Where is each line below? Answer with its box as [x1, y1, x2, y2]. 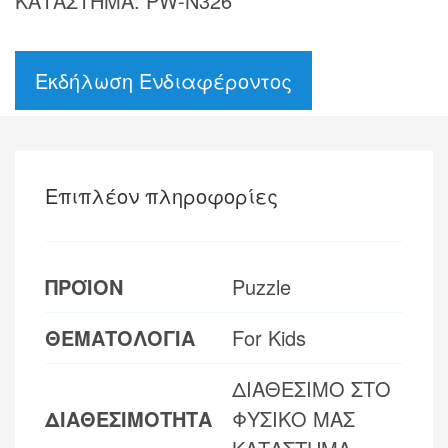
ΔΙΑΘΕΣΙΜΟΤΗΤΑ [45, 403, 212, 433]
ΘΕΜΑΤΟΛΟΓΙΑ [45, 322, 195, 352]
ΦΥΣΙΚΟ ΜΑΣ [232, 403, 355, 433]
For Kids [232, 322, 306, 352]
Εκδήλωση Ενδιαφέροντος [35, 65, 292, 95]
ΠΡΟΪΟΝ [45, 271, 123, 301]
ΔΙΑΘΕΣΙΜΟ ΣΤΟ [232, 373, 391, 403]
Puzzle [232, 271, 291, 301]
